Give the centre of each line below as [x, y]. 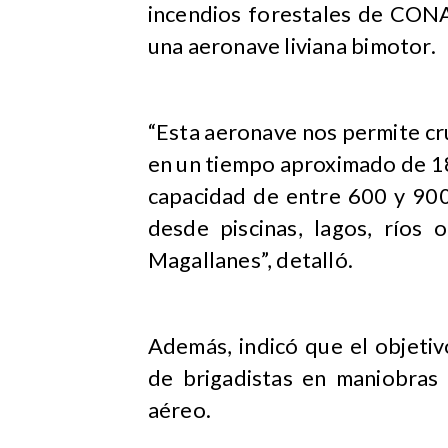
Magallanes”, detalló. [250, 259]
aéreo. [181, 409]
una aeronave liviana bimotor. [291, 46]
